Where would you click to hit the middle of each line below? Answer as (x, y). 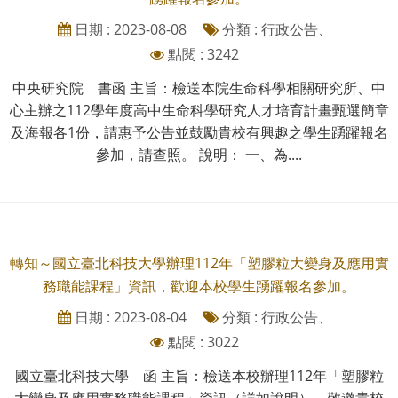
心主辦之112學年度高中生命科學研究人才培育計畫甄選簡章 (199, 110)
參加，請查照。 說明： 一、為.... (199, 154)
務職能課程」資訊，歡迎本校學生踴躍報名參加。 (199, 286)
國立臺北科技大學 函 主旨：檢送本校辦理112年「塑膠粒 (199, 375)
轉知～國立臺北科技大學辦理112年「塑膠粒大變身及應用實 (199, 263)
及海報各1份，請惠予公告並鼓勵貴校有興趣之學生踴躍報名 (199, 132)
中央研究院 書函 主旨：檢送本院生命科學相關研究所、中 (199, 88)
